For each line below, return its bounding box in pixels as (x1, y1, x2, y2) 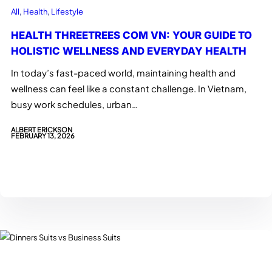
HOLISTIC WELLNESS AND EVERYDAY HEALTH (11, 45, 246, 58)
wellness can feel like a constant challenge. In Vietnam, (11, 83, 246, 95)
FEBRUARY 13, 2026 (11, 131, 75, 140)
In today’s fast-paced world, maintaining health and (11, 67, 236, 79)
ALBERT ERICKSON (11, 124, 72, 134)
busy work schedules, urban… (11, 99, 138, 110)
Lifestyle (51, 6, 83, 17)
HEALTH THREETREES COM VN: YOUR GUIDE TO (11, 29, 252, 42)
